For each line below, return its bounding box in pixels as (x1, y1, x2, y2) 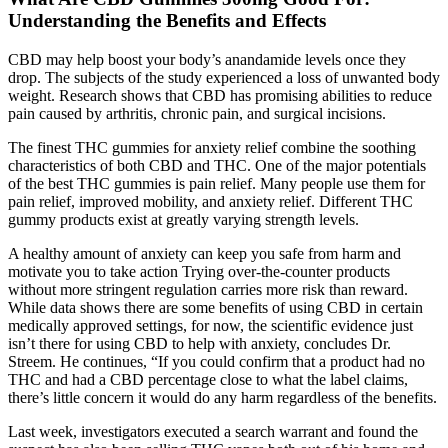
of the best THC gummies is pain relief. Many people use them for (8, 174, 425, 192)
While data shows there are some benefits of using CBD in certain (8, 298, 423, 316)
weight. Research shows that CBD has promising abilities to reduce (8, 86, 432, 104)
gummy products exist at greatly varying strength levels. (8, 210, 359, 228)
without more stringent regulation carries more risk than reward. (8, 280, 408, 298)
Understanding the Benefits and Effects (8, 9, 326, 31)
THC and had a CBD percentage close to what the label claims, (8, 370, 408, 388)
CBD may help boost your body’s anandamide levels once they (8, 50, 406, 68)
